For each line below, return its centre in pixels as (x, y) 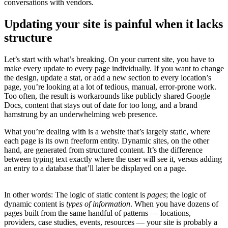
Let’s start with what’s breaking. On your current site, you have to (109, 59)
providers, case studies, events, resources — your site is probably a (111, 222)
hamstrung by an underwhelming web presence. (81, 114)
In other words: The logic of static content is (76, 194)
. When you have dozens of (174, 204)
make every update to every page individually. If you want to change (114, 68)
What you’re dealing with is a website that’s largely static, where (107, 131)
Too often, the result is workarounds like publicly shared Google (107, 96)
